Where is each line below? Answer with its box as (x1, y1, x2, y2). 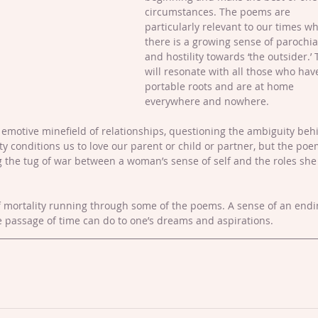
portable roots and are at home (145, 79, 297, 93)
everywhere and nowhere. (145, 94, 269, 108)
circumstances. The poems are (145, 5, 293, 18)
